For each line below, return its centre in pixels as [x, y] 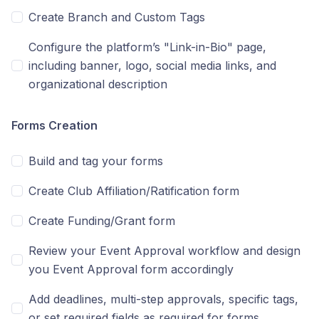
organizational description [98, 84]
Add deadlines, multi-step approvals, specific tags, [163, 299]
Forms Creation [54, 125]
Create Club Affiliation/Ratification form [134, 191]
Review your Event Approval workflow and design [164, 251]
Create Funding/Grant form [102, 221]
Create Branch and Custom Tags [117, 17]
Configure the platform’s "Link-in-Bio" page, [147, 47]
